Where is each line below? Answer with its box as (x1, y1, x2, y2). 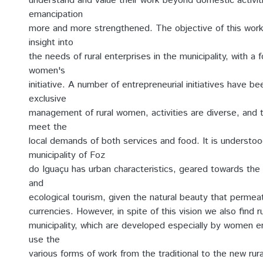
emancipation (29, 8, 83, 21)
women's (29, 64, 65, 77)
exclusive (29, 92, 66, 106)
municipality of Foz (29, 149, 105, 162)
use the (29, 233, 60, 247)
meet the (29, 120, 67, 134)
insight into (29, 36, 73, 49)
